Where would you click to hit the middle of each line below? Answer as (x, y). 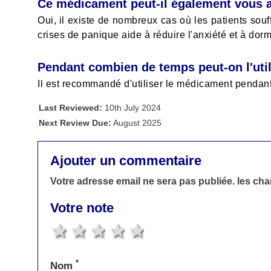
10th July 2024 (132, 108)
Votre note (82, 207)
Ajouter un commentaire (126, 160)
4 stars (155, 231)
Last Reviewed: (70, 108)
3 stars (136, 231)
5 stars (175, 231)
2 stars (116, 231)
